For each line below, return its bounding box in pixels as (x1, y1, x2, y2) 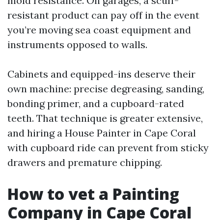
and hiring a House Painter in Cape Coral (7, 127, 196, 139)
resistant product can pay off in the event (7, 9, 199, 21)
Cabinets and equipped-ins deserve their (7, 68, 195, 80)
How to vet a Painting (7, 183, 179, 204)
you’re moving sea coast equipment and (7, 24, 191, 36)
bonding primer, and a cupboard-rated (7, 97, 184, 110)
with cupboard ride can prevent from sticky (7, 141, 209, 154)
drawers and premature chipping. (7, 156, 162, 168)
